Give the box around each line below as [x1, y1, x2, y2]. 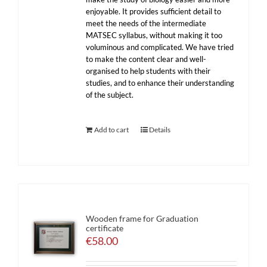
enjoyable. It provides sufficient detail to [86, 7, 222, 16]
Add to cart [94, 125, 129, 134]
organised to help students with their [86, 66, 211, 76]
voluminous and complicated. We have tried [86, 42, 234, 52]
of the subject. [86, 90, 134, 100]
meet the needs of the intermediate [86, 18, 207, 28]
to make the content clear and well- [86, 54, 207, 64]
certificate [86, 223, 124, 233]
